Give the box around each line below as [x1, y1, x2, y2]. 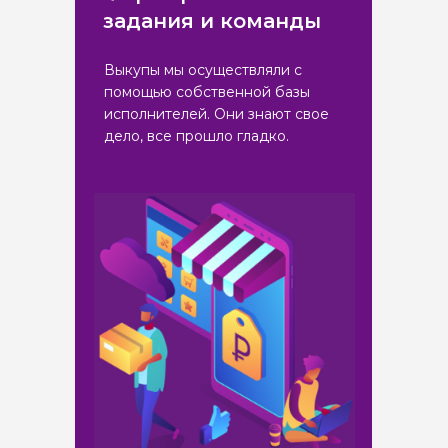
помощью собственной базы [104, 83, 310, 102]
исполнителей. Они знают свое [104, 105, 329, 124]
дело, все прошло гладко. [104, 127, 289, 146]
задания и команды [103, 9, 321, 34]
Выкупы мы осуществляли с [104, 61, 302, 80]
